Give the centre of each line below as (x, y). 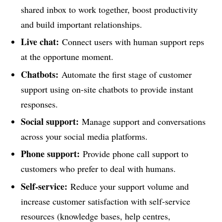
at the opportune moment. (67, 57)
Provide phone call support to (134, 154)
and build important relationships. (81, 24)
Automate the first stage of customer (125, 74)
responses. (39, 104)
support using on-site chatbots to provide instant (107, 89)
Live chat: (40, 42)
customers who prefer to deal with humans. (98, 169)
